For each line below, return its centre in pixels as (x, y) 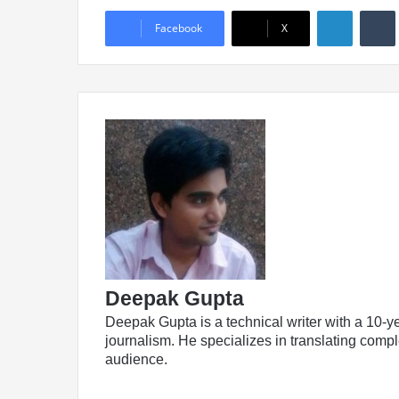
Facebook (179, 28)
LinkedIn (131, 378)
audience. (136, 360)
